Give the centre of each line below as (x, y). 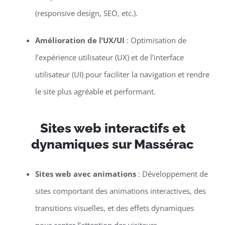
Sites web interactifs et (113, 128)
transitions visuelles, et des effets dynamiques (114, 208)
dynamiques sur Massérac (113, 144)
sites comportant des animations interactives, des (120, 191)
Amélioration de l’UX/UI (80, 40)
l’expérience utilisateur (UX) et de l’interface (109, 58)
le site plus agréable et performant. (95, 92)
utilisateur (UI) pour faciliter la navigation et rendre (122, 75)
